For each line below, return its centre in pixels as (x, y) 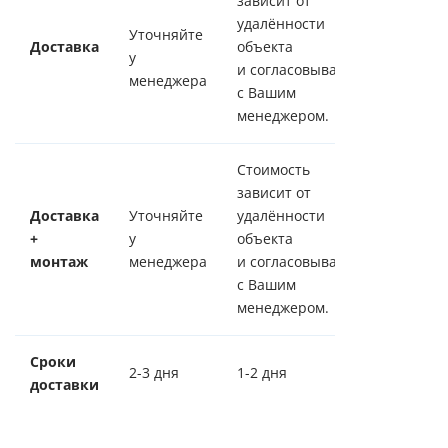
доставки (64, 384)
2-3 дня (154, 372)
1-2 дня (262, 372)
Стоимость (273, 169)
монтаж (59, 261)
